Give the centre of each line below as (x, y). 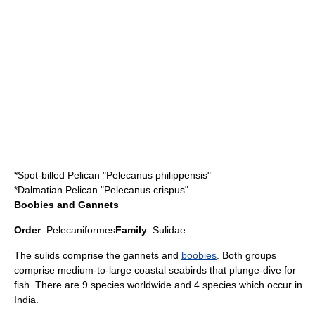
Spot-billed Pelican (59, 175)
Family (131, 230)
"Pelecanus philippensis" (155, 175)
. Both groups (246, 255)
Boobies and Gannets (66, 205)
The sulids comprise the (69, 255)
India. (26, 300)
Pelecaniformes (81, 230)
